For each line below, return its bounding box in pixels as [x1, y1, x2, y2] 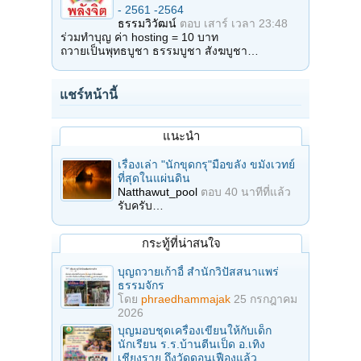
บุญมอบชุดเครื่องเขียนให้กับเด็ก [118, 323, 272, 337]
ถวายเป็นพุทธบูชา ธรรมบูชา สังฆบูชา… [60, 44, 259, 57]
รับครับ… [118, 198, 164, 212]
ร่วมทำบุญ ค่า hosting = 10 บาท [60, 30, 218, 44]
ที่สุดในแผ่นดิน [118, 171, 190, 185]
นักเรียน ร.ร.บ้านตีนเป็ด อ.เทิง [118, 337, 265, 351]
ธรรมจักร [118, 278, 164, 292]
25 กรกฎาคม [234, 292, 297, 305]
